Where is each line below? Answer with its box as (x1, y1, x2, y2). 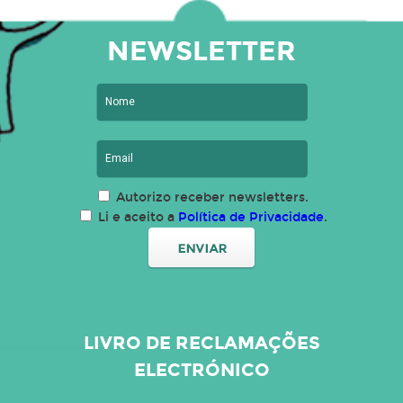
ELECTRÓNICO (133, 359, 270, 381)
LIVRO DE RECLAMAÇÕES (83, 332, 320, 354)
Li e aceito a (94, 210, 178, 225)
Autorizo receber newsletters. (112, 190, 309, 205)
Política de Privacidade (177, 210, 324, 225)
